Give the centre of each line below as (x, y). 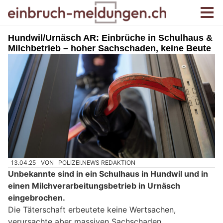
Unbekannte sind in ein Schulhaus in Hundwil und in (108, 174)
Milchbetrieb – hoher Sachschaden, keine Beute (110, 48)
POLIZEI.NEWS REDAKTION (97, 163)
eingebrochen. (37, 198)
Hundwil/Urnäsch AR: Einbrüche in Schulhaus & (110, 38)
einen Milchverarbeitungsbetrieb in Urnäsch (94, 186)
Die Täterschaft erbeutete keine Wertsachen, (92, 210)
